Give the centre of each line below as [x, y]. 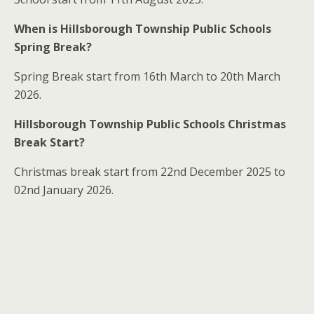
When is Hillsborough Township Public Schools [143, 29]
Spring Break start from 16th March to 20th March [147, 77]
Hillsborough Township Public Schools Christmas [150, 124]
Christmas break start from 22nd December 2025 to [150, 172]
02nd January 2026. [64, 190]
